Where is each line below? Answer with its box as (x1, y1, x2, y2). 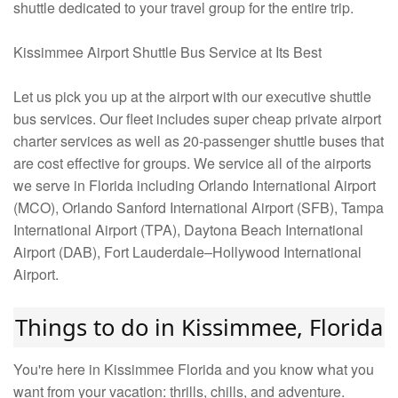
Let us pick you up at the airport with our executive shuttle (13, 86, 371, 107)
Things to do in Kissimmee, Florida (15, 312, 383, 344)
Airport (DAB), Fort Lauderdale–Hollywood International (13, 242, 362, 263)
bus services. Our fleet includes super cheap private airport (13, 108, 381, 130)
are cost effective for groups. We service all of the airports (13, 153, 371, 174)
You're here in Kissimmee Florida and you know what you (13, 359, 374, 380)
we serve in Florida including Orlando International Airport (13, 175, 376, 196)
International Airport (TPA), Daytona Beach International (13, 219, 363, 241)
